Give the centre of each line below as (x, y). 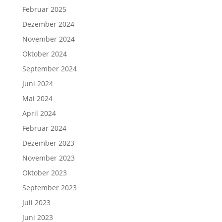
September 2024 (49, 69)
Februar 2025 (44, 9)
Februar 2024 (44, 128)
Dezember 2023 (48, 143)
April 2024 (39, 113)
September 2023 (49, 188)
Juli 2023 (36, 202)
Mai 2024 (37, 98)
